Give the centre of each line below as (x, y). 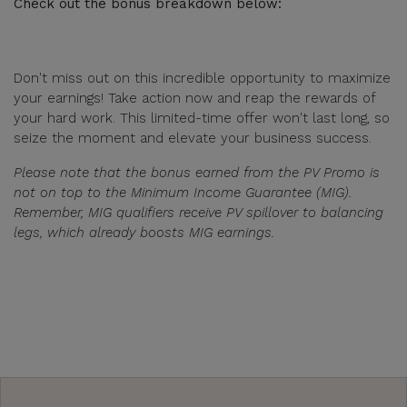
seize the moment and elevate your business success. (193, 138)
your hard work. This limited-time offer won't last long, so (202, 118)
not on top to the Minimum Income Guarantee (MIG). (183, 192)
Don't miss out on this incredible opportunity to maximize (202, 78)
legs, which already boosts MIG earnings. (144, 232)
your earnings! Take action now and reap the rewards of (194, 98)
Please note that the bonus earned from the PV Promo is (197, 172)
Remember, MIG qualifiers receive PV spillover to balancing (199, 212)
